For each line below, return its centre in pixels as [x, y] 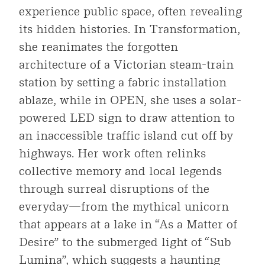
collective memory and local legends [120, 171]
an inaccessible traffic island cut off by [126, 136]
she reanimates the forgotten [98, 47]
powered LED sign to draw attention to [127, 118]
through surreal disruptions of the [114, 189]
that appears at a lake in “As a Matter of [128, 224]
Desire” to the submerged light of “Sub [125, 242]
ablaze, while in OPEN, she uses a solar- [130, 100]
